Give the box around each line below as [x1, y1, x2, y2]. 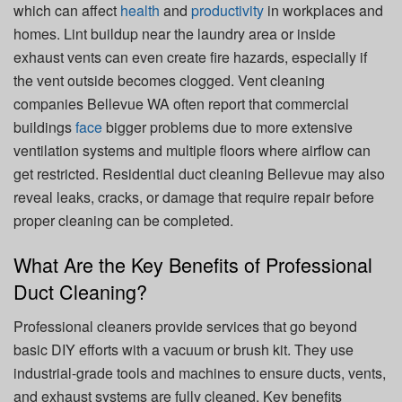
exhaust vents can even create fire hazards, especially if [13, 46, 367, 67]
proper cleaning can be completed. [13, 209, 233, 231]
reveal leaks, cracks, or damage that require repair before [13, 186, 374, 207]
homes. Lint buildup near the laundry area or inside [13, 22, 336, 44]
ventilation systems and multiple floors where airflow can [13, 139, 371, 161]
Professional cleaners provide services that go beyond [13, 315, 357, 336]
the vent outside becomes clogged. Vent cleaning [13, 69, 325, 91]
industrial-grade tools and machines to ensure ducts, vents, [13, 362, 386, 383]
